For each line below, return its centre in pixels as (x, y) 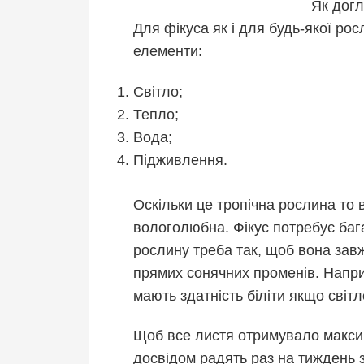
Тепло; (156, 114)
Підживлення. (180, 160)
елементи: (168, 52)
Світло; (158, 91)
